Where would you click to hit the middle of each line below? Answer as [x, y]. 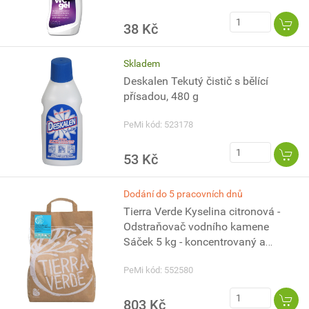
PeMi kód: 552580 [159, 270]
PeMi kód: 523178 [159, 124]
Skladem [142, 63]
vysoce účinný [158, 257]
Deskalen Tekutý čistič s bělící [196, 81]
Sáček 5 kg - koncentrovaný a [195, 242]
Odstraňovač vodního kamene [197, 227]
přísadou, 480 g [161, 96]
